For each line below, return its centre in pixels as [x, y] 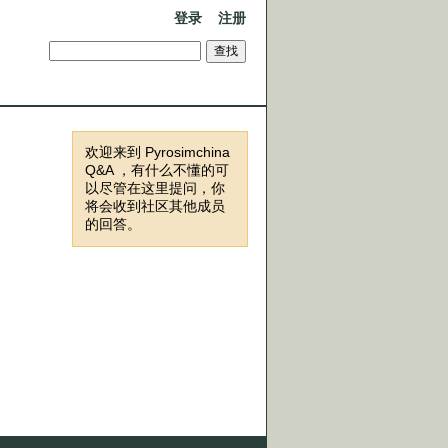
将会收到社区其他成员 [155, 206]
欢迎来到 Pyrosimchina [157, 152]
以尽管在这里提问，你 [155, 188]
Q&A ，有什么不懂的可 [157, 170]
